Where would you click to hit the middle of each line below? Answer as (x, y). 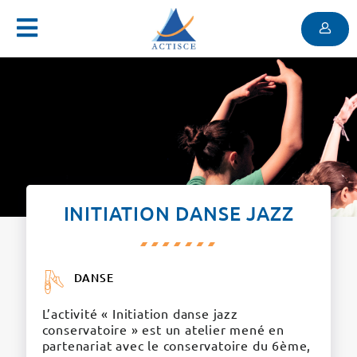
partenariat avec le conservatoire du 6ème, (177, 345)
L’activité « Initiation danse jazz (140, 313)
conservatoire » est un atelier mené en (163, 329)
